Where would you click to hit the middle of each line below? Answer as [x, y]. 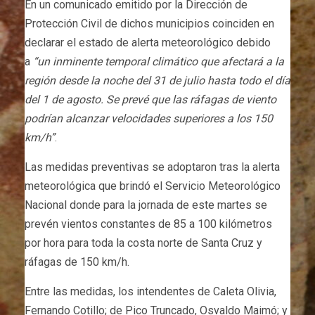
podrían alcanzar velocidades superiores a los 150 [149, 118]
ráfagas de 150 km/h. [77, 262]
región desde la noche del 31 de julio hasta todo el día [157, 80]
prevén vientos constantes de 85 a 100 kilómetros [148, 224]
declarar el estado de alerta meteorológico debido [148, 42]
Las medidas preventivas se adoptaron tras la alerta [152, 167]
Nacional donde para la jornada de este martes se [146, 205]
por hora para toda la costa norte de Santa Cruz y [143, 243]
